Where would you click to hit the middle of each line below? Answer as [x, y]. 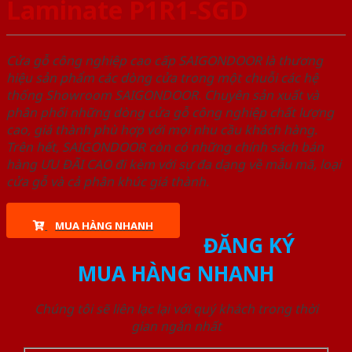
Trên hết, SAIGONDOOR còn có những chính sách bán [165, 147]
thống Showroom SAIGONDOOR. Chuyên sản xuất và [163, 95]
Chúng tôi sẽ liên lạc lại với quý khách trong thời [176, 309]
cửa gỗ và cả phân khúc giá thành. [108, 182]
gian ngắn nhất [176, 326]
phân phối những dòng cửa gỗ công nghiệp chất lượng [170, 113]
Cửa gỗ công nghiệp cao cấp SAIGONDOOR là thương [165, 61]
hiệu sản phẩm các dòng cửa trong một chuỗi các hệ [162, 78]
